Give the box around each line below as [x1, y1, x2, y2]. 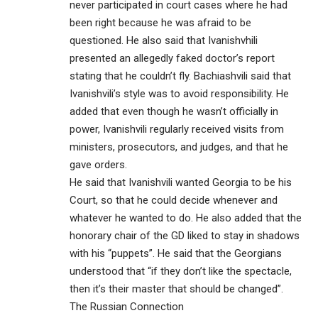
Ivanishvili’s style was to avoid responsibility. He [70, 87, 289, 100]
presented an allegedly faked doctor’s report [70, 51, 275, 65]
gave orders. [70, 158, 127, 171]
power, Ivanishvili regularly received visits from [70, 122, 284, 136]
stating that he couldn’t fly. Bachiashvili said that [70, 69, 291, 82]
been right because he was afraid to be [70, 16, 251, 29]
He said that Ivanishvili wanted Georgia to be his [70, 175, 292, 189]
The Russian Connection [70, 300, 184, 313]
